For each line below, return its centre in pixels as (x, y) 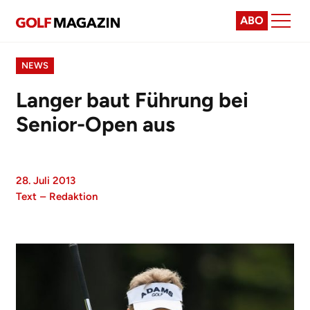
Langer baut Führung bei (132, 100)
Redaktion (73, 197)
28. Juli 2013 (46, 181)
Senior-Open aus (95, 124)
